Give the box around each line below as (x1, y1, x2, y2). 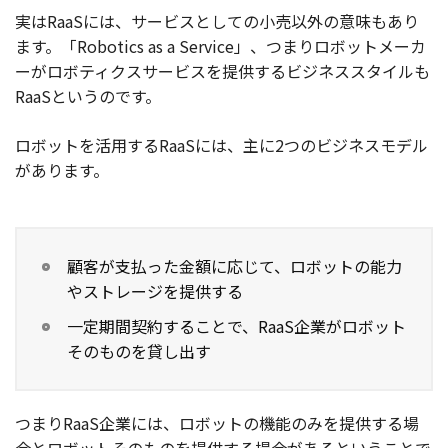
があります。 (15, 158, 109, 183)
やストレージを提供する (67, 279, 243, 304)
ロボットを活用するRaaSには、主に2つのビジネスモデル (15, 133, 428, 158)
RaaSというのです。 (15, 84, 161, 109)
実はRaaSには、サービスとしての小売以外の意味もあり (15, 9, 419, 34)
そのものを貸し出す (67, 339, 211, 364)
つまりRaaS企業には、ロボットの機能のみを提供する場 (15, 411, 419, 436)
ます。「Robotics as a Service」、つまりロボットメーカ (15, 34, 426, 59)
